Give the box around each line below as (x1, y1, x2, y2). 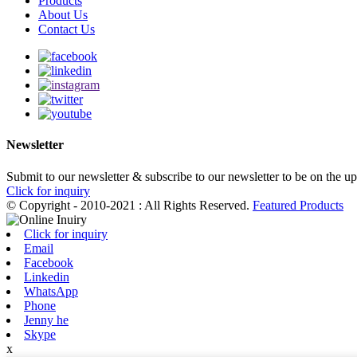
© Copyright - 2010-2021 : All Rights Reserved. (6, 198, 253, 212)
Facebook (24, 255, 73, 269)
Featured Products (253, 198, 343, 212)
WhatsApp (24, 284, 78, 298)
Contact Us (38, 22, 95, 37)
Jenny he (24, 312, 69, 327)
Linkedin (24, 269, 69, 284)
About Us (38, 8, 88, 22)
